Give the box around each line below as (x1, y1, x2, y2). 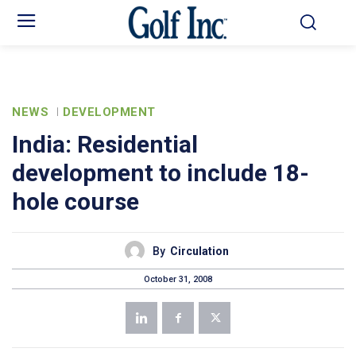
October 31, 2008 (144, 273, 212, 284)
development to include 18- (12, 159, 309, 188)
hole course (12, 188, 139, 216)
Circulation (170, 244, 229, 257)
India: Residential (12, 130, 198, 159)
